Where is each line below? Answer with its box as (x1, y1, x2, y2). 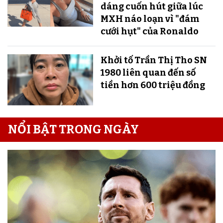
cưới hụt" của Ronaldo (100, 25, 199, 37)
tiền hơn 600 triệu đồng (100, 79, 205, 91)
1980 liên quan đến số (100, 67, 196, 78)
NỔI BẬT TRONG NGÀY (8, 122, 139, 136)
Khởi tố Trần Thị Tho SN (100, 54, 207, 66)
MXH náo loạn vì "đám (100, 13, 200, 24)
